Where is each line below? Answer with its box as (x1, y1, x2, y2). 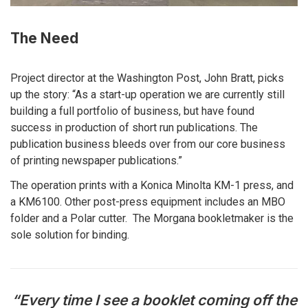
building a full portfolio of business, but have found (10, 104, 254, 118)
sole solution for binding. (10, 228, 129, 241)
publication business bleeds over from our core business (10, 137, 285, 151)
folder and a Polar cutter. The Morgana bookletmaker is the (10, 211, 294, 225)
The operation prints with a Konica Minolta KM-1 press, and (10, 178, 294, 192)
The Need (10, 29, 78, 47)
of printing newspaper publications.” (10, 153, 182, 167)
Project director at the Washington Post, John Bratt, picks (10, 71, 284, 85)
